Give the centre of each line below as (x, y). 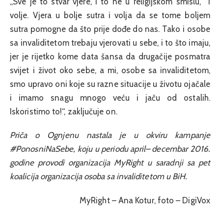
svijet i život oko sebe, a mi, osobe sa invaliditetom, (110, 70)
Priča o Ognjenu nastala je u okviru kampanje (110, 135)
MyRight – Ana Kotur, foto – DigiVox (145, 200)
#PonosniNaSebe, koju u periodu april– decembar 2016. (110, 149)
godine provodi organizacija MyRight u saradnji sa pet (110, 163)
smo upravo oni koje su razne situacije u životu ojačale (110, 84)
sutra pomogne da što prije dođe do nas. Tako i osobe (110, 29)
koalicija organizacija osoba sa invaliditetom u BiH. (99, 177)
